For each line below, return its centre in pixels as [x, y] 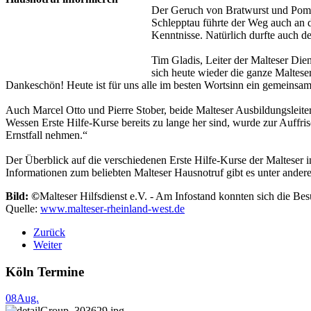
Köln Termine [45, 271]
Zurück [49, 232]
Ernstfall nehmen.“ [47, 135]
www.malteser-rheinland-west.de [112, 208]
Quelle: [23, 208]
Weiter [48, 244]
